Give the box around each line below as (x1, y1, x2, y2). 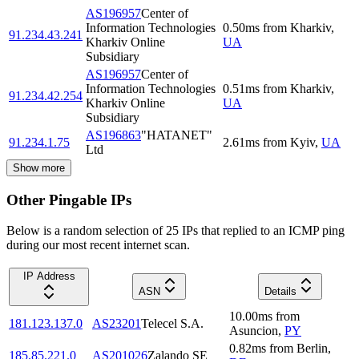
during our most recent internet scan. (6, 238, 190, 252)
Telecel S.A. (141, 317, 204, 331)
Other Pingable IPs (6, 191, 131, 208)
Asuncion (229, 324, 278, 338)
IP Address (22, 270, 75, 283)
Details (264, 285, 296, 298)
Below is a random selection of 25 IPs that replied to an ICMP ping (6, 224, 345, 238)
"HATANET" (141, 127, 212, 142)
